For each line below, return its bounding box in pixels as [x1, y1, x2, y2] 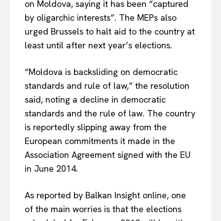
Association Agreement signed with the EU [25, 149, 190, 161]
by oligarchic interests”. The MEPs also [25, 12, 177, 24]
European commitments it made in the [25, 135, 175, 147]
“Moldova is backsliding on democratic [25, 66, 178, 78]
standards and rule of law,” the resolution [25, 80, 189, 92]
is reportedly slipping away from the [25, 121, 167, 133]
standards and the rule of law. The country [25, 108, 195, 119]
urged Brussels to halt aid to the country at [25, 26, 195, 37]
